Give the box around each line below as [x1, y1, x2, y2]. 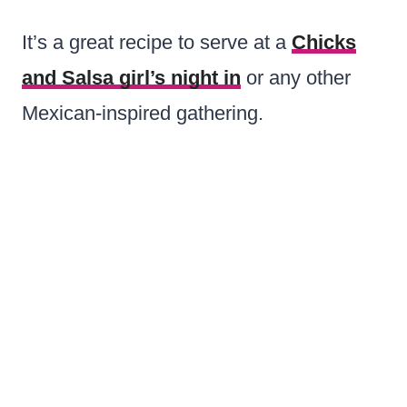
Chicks [292, 30, 356, 54]
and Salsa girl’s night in [22, 65, 241, 89]
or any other [241, 65, 351, 89]
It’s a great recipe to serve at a [22, 30, 292, 54]
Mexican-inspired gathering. [22, 101, 263, 124]
